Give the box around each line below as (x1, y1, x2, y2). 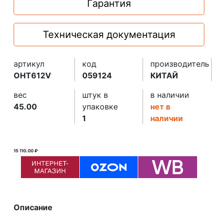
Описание (14, 202, 53, 213)
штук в (82, 90, 108, 100)
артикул (14, 59, 45, 69)
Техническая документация (43, 29, 175, 41)
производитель (150, 59, 210, 69)
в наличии (150, 90, 190, 100)
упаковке (82, 102, 118, 112)
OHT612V (14, 71, 52, 81)
